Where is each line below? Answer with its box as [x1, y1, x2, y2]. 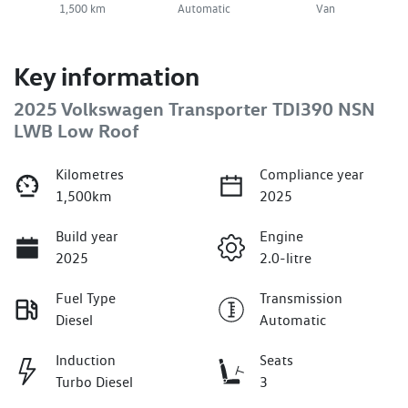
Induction [56, 351, 116, 369]
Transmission [260, 289, 342, 307]
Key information [14, 59, 199, 92]
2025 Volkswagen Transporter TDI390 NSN [14, 97, 375, 120]
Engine [260, 227, 303, 245]
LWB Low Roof [14, 118, 139, 142]
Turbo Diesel [56, 372, 133, 391]
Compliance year [260, 165, 364, 183]
